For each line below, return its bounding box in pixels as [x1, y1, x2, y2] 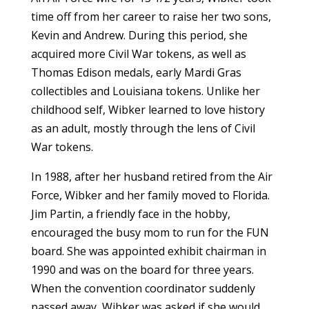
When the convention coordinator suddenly [30, 280, 255, 296]
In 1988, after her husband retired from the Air [30, 168, 272, 184]
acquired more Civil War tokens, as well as [30, 46, 246, 61]
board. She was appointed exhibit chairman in [30, 243, 266, 259]
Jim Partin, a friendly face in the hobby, [30, 206, 230, 221]
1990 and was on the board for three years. [30, 261, 254, 277]
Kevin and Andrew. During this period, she [30, 27, 248, 43]
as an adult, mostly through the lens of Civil [30, 120, 255, 136]
